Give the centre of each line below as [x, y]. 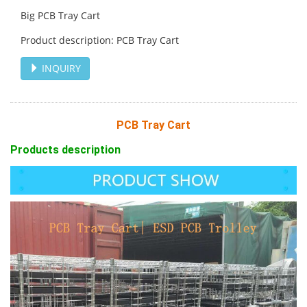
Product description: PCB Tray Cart [100, 40]
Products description [65, 150]
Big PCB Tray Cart [60, 15]
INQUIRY [60, 68]
